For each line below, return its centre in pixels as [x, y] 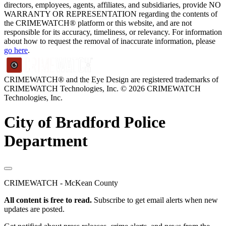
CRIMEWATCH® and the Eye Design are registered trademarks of [111, 79]
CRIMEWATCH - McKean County [61, 183]
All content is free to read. [48, 200]
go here [16, 50]
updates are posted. [34, 209]
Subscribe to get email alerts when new [155, 200]
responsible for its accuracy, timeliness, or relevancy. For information [113, 32]
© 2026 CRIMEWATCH [161, 88]
